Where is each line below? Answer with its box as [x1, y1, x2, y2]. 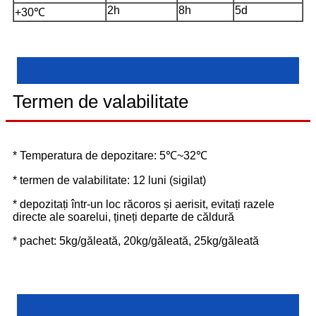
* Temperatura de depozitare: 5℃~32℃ [13, 149, 207, 162]
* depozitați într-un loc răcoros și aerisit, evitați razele [13, 197, 274, 210]
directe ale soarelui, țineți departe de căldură [13, 210, 234, 223]
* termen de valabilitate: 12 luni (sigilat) [13, 174, 206, 186]
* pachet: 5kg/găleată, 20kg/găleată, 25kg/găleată [13, 234, 259, 247]
